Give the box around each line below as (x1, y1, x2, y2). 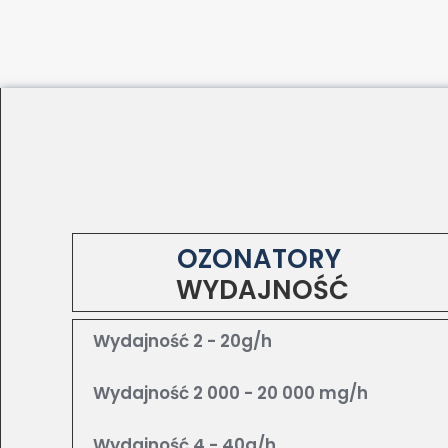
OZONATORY (177, 241, 347, 277)
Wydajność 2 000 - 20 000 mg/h (93, 381, 368, 405)
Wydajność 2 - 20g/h (93, 329, 272, 353)
